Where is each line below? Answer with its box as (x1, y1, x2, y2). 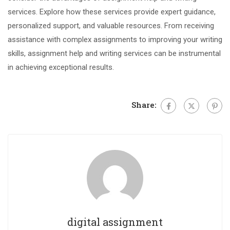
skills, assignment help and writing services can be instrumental (8, 48, 221, 58)
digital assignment (67, 215, 163, 228)
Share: (131, 99, 157, 110)
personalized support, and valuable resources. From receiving (8, 21, 214, 30)
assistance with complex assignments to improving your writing (8, 34, 222, 44)
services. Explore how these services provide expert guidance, (8, 7, 216, 16)
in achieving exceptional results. (8, 62, 114, 72)
